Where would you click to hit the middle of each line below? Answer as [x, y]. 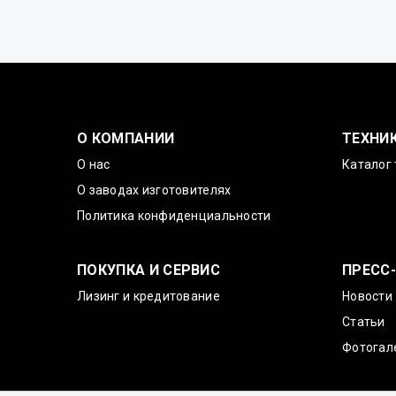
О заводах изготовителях [154, 190]
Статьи [363, 322]
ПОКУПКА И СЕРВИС [149, 270]
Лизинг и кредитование [148, 296]
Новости [367, 296]
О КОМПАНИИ [126, 138]
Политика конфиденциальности [174, 216]
